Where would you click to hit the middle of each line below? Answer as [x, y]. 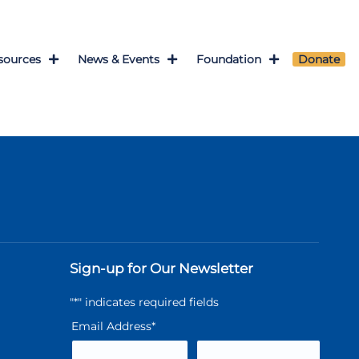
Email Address [111, 326]
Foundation [229, 59]
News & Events [119, 59]
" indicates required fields [148, 302]
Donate [319, 59]
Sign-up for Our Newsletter [161, 268]
